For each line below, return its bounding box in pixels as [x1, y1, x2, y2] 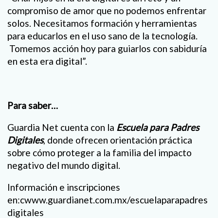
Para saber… [7, 99, 58, 111]
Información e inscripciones [7, 181, 120, 193]
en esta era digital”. [7, 55, 87, 67]
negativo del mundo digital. [7, 159, 120, 171]
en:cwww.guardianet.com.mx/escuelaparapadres [7, 194, 208, 205]
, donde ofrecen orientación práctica [43, 134, 192, 145]
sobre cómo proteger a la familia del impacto [7, 146, 192, 158]
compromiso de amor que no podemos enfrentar [7, 5, 206, 17]
